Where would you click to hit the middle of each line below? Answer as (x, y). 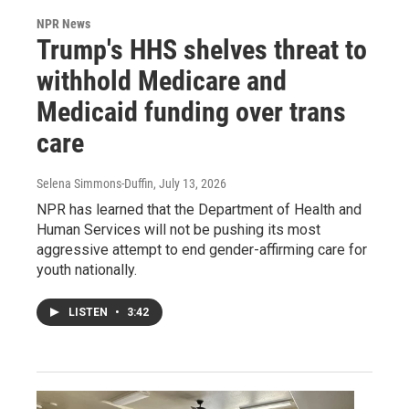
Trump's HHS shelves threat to (202, 49)
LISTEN (89, 312)
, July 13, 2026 (190, 183)
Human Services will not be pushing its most (178, 229)
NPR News (63, 23)
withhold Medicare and (162, 80)
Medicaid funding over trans (191, 111)
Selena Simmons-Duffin (95, 183)
